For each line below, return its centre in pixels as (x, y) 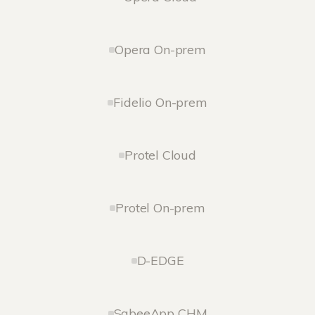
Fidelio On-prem (160, 102)
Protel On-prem (160, 208)
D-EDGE (160, 261)
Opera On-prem (160, 50)
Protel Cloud (160, 155)
